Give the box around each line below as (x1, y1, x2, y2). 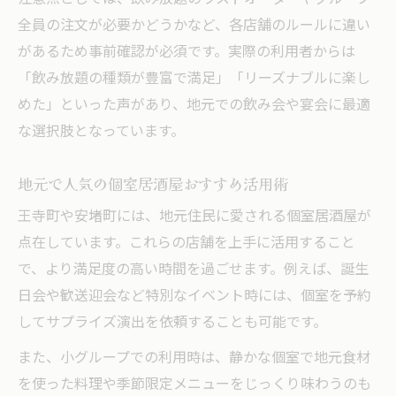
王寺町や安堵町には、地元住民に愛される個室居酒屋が (18, 204, 371, 229)
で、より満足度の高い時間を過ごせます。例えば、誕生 (18, 257, 369, 282)
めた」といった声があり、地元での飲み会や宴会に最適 (18, 93, 370, 118)
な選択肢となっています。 (18, 119, 185, 144)
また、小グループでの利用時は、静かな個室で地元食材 (18, 346, 370, 370)
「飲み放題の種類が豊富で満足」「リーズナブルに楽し (18, 66, 370, 91)
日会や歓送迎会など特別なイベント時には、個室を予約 (18, 284, 371, 308)
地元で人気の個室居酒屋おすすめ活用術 (18, 171, 288, 194)
